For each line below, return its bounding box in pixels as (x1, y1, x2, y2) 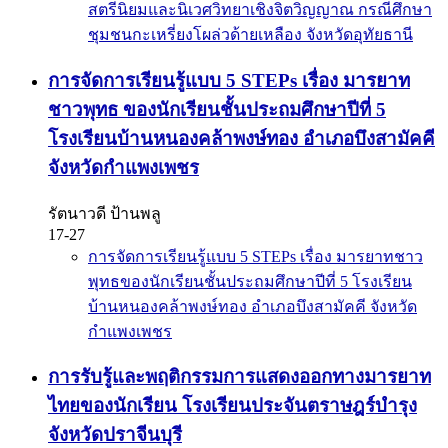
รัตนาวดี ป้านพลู (48, 204, 161, 222)
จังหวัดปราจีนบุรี (48, 424, 182, 446)
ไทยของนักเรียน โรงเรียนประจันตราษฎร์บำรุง (48, 395, 417, 417)
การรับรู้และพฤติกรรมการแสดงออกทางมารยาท (48, 366, 431, 388)
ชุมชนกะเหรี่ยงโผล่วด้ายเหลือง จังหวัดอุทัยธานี (88, 26, 413, 44)
